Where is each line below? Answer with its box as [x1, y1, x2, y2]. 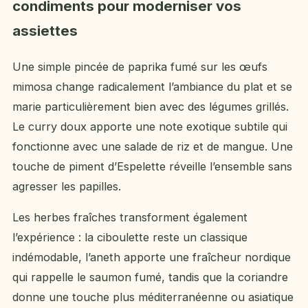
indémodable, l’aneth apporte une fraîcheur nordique [12, 250, 291, 265]
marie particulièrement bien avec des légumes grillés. [12, 99, 289, 113]
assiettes [12, 21, 78, 39]
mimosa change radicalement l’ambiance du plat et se [12, 79, 292, 93]
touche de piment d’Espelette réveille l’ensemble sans [12, 159, 292, 173]
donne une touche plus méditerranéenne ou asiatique [12, 290, 294, 305]
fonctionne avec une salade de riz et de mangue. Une [12, 139, 293, 153]
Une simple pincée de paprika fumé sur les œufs [12, 59, 267, 74]
